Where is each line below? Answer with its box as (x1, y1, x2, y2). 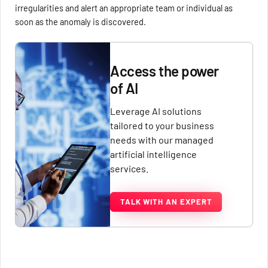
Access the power (110, 62, 219, 80)
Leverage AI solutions (110, 105, 202, 117)
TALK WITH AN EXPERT (120, 196, 213, 206)
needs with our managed (110, 133, 214, 145)
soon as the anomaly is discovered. (15, 16, 147, 27)
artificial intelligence (110, 148, 197, 160)
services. (110, 162, 149, 174)
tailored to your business (110, 119, 215, 131)
